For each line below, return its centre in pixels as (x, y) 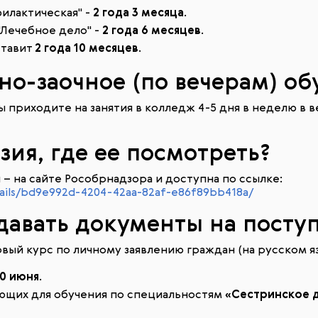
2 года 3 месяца (138, 13)
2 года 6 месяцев (152, 31)
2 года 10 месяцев (87, 49)
